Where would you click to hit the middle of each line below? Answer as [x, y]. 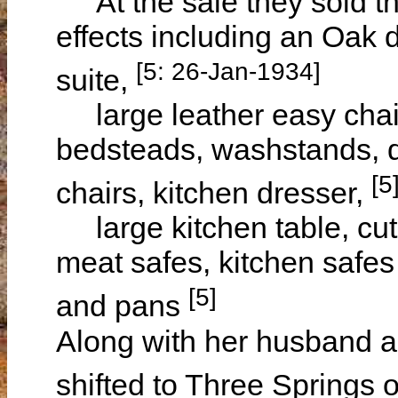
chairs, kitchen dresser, [214, 193]
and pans [122, 306]
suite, [96, 80]
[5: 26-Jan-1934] [228, 71]
